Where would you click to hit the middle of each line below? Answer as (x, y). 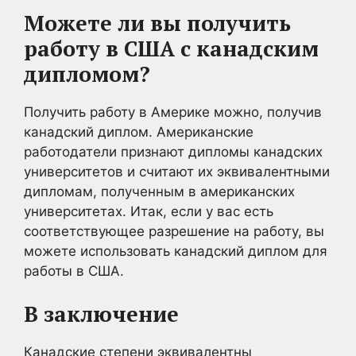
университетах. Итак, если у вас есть (149, 211)
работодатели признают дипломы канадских (173, 151)
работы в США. (74, 271)
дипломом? (87, 74)
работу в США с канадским (171, 48)
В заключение (101, 314)
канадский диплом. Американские (139, 132)
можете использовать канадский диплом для (176, 251)
